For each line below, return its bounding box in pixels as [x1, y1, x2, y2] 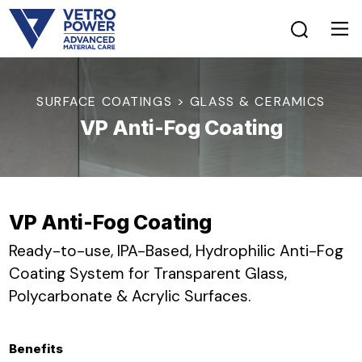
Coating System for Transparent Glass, [8, 263, 287, 284]
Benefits [8, 341, 63, 356]
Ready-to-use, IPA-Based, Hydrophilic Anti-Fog [8, 241, 343, 261]
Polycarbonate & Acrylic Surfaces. [8, 286, 250, 306]
